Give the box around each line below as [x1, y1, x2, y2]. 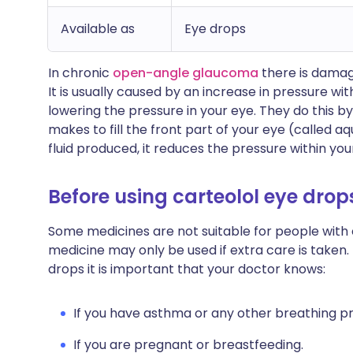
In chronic [48, 64, 113, 82]
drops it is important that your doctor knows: [48, 260, 325, 278]
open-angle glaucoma [113, 64, 258, 82]
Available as [61, 20, 135, 38]
